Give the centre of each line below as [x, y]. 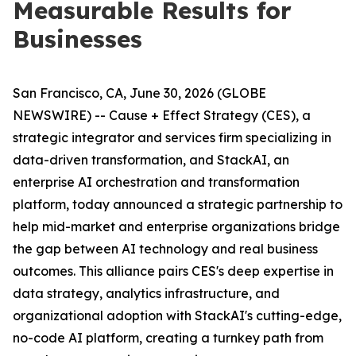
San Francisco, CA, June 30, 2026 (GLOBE [139, 93]
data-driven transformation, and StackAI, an [151, 160]
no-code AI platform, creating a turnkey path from [168, 338]
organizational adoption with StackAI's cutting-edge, [177, 315]
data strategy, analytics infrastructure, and [146, 293]
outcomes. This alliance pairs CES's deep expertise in [173, 271]
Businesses [77, 39]
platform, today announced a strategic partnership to [178, 204]
